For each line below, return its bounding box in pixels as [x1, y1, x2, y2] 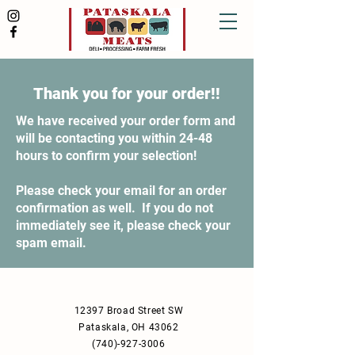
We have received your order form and [16, 113, 235, 128]
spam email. [16, 235, 86, 250]
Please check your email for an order [16, 183, 227, 198]
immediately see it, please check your [16, 218, 231, 233]
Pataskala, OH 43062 [78, 322, 179, 333]
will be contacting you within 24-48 [16, 131, 212, 146]
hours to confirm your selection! [16, 148, 197, 163]
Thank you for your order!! [33, 84, 220, 103]
